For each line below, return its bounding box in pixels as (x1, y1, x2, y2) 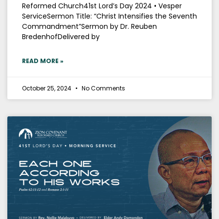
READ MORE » (22, 57, 64, 66)
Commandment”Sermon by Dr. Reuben (22, 22, 157, 32)
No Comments (80, 84, 125, 93)
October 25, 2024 (22, 84, 73, 93)
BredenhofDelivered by (22, 32, 100, 42)
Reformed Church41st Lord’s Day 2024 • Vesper (22, 1, 182, 11)
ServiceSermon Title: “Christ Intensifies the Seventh (22, 11, 197, 22)
